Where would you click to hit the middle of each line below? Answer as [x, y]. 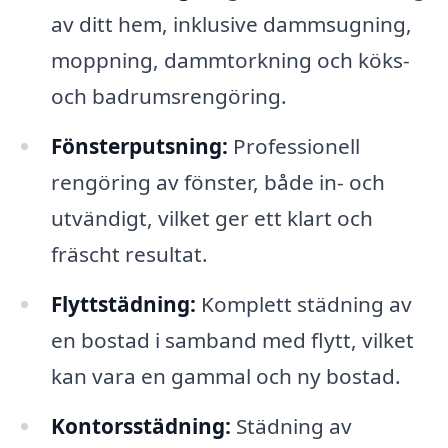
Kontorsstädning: [140, 425]
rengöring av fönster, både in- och [217, 181]
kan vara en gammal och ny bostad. [225, 375]
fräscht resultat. [129, 253]
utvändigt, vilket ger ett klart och [211, 217]
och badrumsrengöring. [168, 96]
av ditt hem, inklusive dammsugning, [231, 24]
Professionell [293, 145]
